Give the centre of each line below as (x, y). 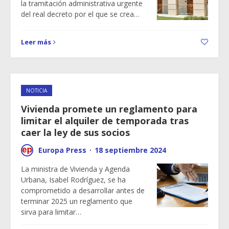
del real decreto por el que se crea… (80, 14)
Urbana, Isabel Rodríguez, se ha (73, 180)
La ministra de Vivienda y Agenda (75, 169)
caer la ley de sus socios (75, 132)
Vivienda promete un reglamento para (109, 109)
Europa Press (62, 150)
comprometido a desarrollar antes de (83, 190)
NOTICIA (37, 90)
